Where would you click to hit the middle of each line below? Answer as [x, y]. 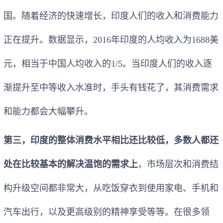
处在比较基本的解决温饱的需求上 [71, 164]
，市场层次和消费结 [178, 164]
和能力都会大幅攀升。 [48, 111]
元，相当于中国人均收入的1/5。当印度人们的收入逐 [108, 63]
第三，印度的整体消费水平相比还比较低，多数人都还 [111, 140]
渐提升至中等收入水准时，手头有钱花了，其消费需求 [111, 87]
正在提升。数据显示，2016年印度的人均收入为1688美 [111, 40]
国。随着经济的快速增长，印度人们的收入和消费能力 [111, 16]
